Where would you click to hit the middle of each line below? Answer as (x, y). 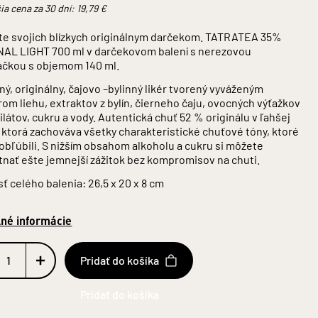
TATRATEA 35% (244, 37)
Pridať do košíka (120, 259)
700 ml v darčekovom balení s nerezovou (151, 51)
